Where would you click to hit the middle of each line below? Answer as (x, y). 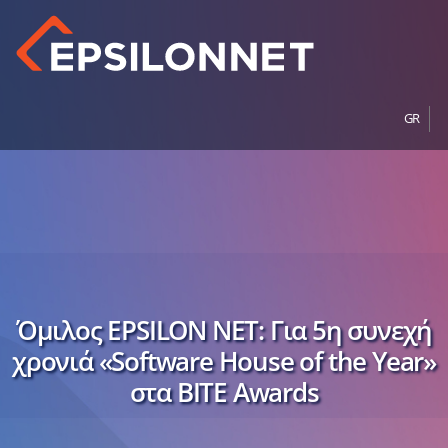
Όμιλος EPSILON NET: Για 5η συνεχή (224, 329)
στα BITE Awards (224, 391)
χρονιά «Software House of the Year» (224, 360)
